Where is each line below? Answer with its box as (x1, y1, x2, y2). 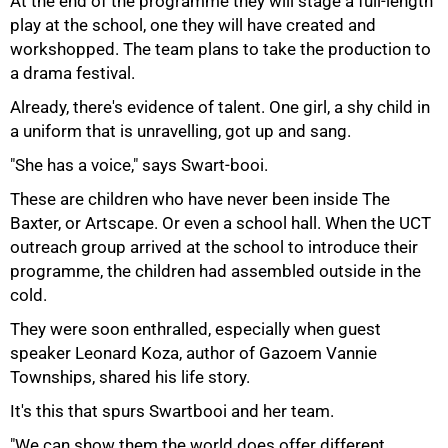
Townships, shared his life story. (10, 367, 250, 387)
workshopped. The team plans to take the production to (10, 39, 431, 59)
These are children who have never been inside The (10, 189, 390, 209)
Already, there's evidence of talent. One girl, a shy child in (10, 97, 430, 117)
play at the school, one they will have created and (10, 15, 376, 35)
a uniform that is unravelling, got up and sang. (10, 121, 351, 141)
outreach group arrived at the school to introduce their (10, 237, 418, 257)
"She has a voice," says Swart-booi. (10, 155, 268, 175)
